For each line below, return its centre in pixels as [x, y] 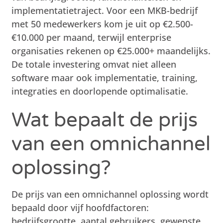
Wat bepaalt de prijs [105, 120]
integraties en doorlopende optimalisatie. [100, 91]
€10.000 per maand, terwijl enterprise [92, 37]
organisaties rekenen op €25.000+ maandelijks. [111, 51]
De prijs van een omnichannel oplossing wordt [110, 194]
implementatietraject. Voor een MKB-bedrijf [105, 10]
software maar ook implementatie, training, [105, 77]
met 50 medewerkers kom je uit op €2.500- [103, 24]
